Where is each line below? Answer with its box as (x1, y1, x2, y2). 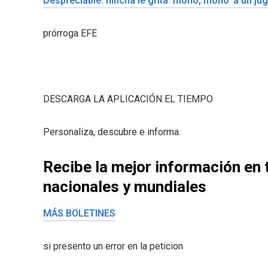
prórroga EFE (43, 27, 97, 39)
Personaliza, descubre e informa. (43, 126, 181, 138)
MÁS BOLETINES (43, 207, 115, 219)
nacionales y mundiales (43, 177, 206, 196)
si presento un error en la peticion (43, 240, 183, 252)
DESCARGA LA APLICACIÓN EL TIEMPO (43, 93, 213, 105)
